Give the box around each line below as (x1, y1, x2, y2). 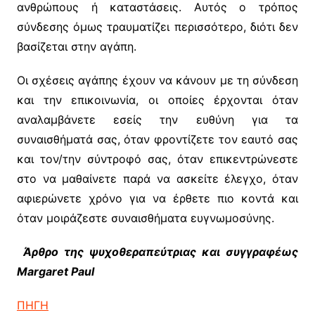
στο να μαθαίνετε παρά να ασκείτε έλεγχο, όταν (16, 172, 299, 186)
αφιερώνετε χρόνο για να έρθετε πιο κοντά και (16, 191, 299, 206)
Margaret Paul (16, 264, 94, 279)
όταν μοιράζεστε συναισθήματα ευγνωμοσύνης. (16, 211, 274, 226)
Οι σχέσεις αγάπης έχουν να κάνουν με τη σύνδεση (16, 73, 299, 88)
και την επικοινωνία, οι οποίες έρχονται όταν (16, 93, 299, 108)
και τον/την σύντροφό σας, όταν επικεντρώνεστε (16, 152, 299, 167)
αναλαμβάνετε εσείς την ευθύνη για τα (16, 112, 299, 127)
